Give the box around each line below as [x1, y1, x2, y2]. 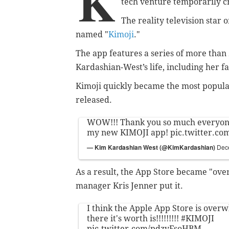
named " [76, 30, 108, 40]
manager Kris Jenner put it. [76, 181, 183, 191]
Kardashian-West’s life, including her [76, 62, 219, 73]
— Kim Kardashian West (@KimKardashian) [87, 143, 217, 152]
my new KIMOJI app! [87, 128, 170, 138]
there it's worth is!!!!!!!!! [87, 214, 181, 224]
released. [76, 95, 112, 105]
